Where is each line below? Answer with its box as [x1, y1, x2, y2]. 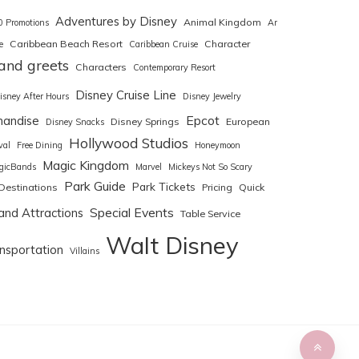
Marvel [135, 161, 162, 173]
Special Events [90, 204, 174, 221]
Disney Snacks [46, 116, 104, 128]
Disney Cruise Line [75, 87, 176, 103]
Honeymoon [195, 139, 240, 151]
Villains [70, 245, 99, 257]
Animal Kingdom [184, 16, 261, 29]
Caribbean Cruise [129, 38, 198, 50]
